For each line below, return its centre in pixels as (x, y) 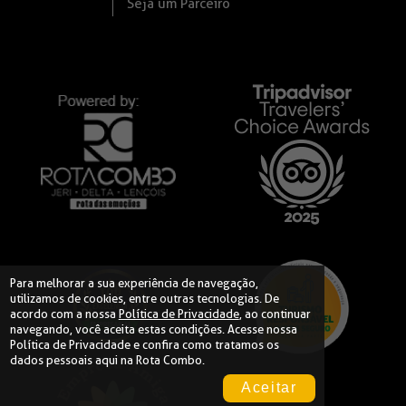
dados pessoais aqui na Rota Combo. (107, 359)
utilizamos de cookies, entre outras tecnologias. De (144, 298)
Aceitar (269, 388)
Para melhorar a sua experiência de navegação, (134, 282)
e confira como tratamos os (204, 344)
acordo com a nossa (64, 313)
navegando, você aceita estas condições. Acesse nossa (153, 329)
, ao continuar (275, 313)
